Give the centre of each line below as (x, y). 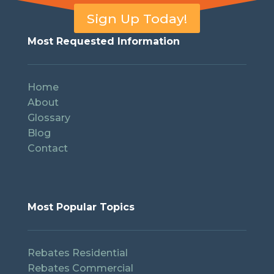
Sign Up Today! (137, 18)
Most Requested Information (103, 41)
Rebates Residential (77, 253)
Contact (49, 148)
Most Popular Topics (81, 207)
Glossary (49, 117)
